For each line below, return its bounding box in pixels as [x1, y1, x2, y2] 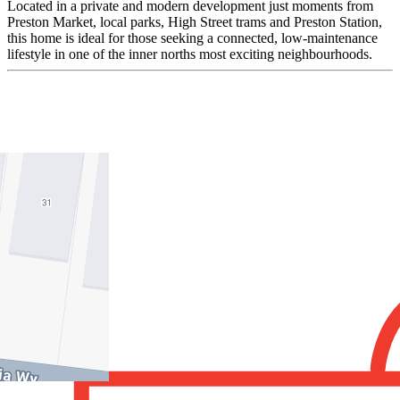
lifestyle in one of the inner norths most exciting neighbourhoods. [7, 46, 372, 62]
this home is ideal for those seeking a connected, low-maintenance [7, 29, 378, 46]
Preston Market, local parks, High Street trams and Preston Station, [7, 13, 382, 29]
